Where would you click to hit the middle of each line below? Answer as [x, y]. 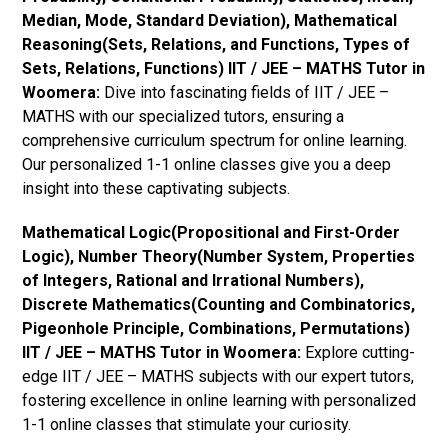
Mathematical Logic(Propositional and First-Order [211, 232]
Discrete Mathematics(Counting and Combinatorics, [219, 304]
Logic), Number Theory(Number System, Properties [219, 256]
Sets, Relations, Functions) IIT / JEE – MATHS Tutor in [224, 68]
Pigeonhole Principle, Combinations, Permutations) [216, 328]
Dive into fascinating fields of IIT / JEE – [245, 92]
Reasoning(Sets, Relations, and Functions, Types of [216, 44]
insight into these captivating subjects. [156, 188]
